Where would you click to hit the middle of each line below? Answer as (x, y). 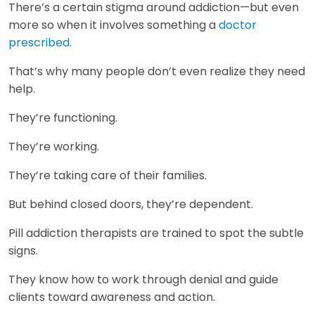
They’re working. (54, 147)
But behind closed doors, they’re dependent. (131, 205)
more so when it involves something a (114, 25)
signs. (23, 251)
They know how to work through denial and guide (143, 280)
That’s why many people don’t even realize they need (157, 72)
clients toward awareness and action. (112, 297)
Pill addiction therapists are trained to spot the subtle (156, 233)
